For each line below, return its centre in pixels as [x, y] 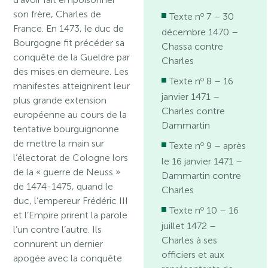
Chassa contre [193, 46]
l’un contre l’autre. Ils [58, 229]
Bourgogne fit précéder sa [69, 43]
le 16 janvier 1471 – [202, 161]
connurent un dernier [58, 244]
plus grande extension [60, 100]
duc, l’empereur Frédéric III [71, 201]
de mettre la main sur [59, 143]
